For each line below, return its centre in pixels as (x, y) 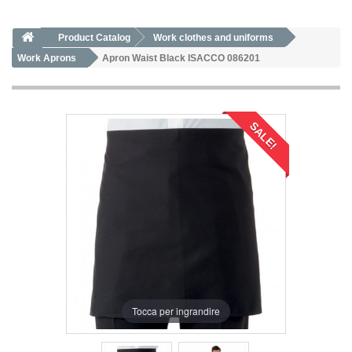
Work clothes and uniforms (213, 38)
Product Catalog (94, 38)
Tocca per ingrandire (176, 311)
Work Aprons (47, 59)
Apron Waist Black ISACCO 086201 (181, 59)
